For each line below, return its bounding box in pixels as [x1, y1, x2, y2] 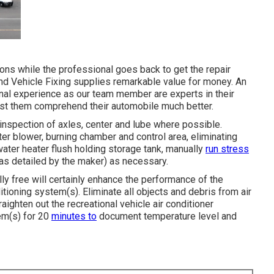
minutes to [51, 210, 97, 223]
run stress [206, 143, 249, 155]
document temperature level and [97, 210, 237, 223]
